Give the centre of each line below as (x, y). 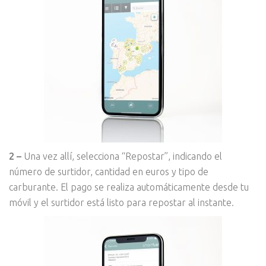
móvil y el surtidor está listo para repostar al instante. (121, 202)
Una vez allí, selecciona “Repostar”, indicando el (122, 156)
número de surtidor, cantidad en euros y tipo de (109, 171)
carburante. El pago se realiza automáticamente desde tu (129, 187)
